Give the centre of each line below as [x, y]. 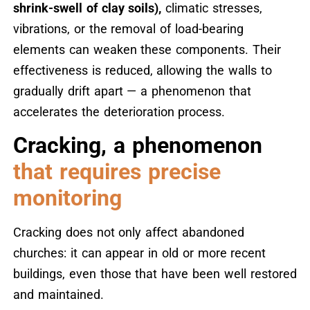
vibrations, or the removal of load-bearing [128, 28]
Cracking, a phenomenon [137, 145]
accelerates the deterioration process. [119, 111]
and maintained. [58, 294]
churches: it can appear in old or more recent [139, 253]
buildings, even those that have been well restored [155, 273]
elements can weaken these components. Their [147, 49]
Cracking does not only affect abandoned [128, 232]
